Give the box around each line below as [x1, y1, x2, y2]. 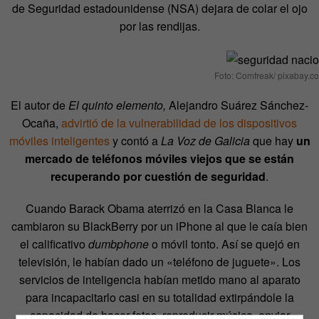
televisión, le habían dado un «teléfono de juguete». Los [19, 253, 300, 271]
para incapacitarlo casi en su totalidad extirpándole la [25, 289, 294, 306]
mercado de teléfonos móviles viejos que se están [25, 150, 294, 167]
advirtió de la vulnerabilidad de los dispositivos [61, 115, 297, 132]
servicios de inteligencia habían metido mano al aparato [19, 271, 300, 288]
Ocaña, [22, 115, 61, 132]
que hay [249, 132, 296, 150]
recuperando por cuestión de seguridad [51, 168, 266, 185]
